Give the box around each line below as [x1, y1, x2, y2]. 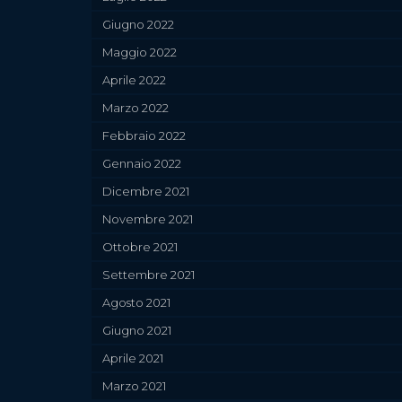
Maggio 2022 [102, 45, 177, 60]
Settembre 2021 [102, 267, 195, 283]
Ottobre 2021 [102, 240, 178, 255]
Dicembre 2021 [102, 184, 189, 199]
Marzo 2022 [102, 100, 169, 116]
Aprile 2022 [102, 73, 166, 88]
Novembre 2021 [102, 212, 193, 227]
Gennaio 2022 [102, 156, 181, 171]
